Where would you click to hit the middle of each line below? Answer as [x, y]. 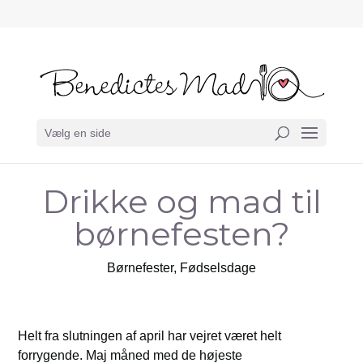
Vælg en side [77, 133]
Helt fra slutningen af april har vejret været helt [150, 336]
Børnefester [140, 268]
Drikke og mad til [181, 201]
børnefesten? [181, 234]
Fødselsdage [218, 268]
